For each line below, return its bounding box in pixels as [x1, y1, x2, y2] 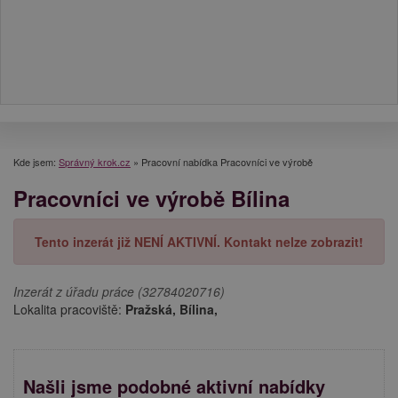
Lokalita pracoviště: [13, 299, 125, 318]
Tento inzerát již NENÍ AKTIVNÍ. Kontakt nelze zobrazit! [35, 232, 363, 251]
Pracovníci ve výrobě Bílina [13, 182, 290, 213]
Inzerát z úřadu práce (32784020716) [13, 282, 225, 300]
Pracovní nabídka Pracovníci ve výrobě [141, 154, 313, 169]
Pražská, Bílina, [125, 299, 218, 318]
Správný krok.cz [59, 154, 131, 169]
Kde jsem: [13, 154, 59, 169]
